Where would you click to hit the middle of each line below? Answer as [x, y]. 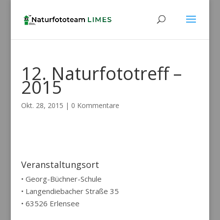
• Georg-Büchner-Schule [61, 179]
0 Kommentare [95, 105]
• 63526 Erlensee [50, 203]
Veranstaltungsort [60, 165]
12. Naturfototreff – [101, 73]
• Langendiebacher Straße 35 [70, 191]
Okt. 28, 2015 [42, 105]
